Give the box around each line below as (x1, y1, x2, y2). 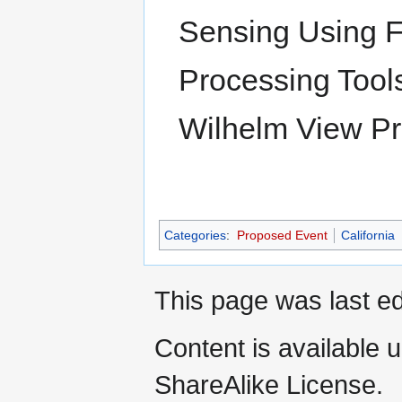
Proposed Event (236, 227, 328, 242)
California (340, 227, 395, 242)
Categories (164, 227, 226, 242)
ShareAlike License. (154, 369, 383, 399)
